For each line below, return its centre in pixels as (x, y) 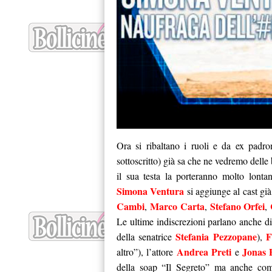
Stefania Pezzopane (216, 237)
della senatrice (146, 237)
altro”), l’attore (147, 252)
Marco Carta (177, 206)
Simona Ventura (151, 191)
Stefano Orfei (237, 206)
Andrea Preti (204, 252)
